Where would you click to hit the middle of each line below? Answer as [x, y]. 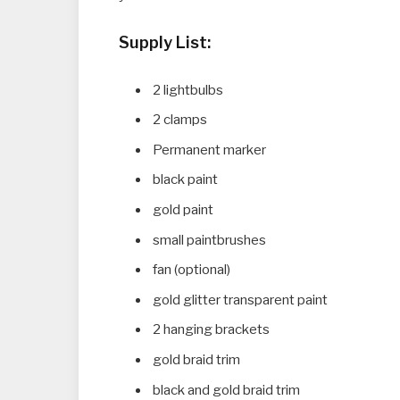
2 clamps [180, 120]
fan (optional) [192, 270]
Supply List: [165, 42]
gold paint [183, 209]
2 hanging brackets [211, 330]
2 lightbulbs [188, 90]
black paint [185, 180]
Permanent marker [209, 150]
